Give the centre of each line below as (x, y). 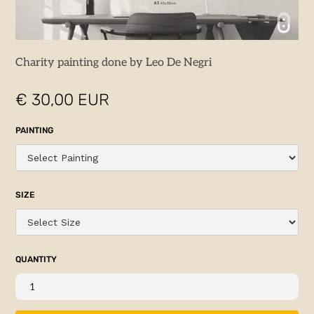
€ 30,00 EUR (63, 100)
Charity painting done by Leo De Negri (114, 63)
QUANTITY (36, 260)
